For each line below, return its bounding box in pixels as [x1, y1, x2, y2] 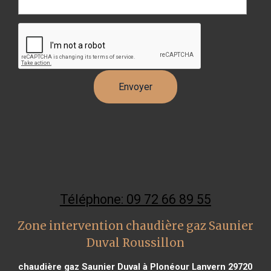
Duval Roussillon [86, 235, 184, 250]
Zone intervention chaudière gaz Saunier [17, 218, 253, 233]
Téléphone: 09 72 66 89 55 [59, 191, 211, 207]
